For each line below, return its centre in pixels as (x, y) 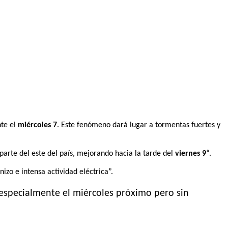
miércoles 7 (37, 125)
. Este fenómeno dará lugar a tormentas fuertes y (139, 125)
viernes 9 (191, 153)
